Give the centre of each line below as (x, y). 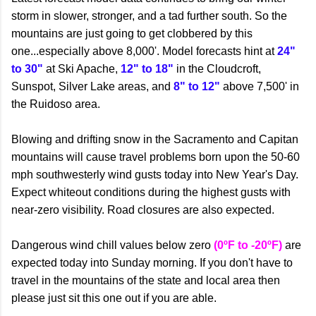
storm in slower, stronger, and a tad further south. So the (149, 16)
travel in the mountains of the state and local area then (146, 281)
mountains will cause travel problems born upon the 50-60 (156, 157)
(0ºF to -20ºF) (248, 245)
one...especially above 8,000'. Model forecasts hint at (144, 51)
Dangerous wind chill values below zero (113, 245)
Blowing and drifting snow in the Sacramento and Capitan (155, 140)
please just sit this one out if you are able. (115, 298)
